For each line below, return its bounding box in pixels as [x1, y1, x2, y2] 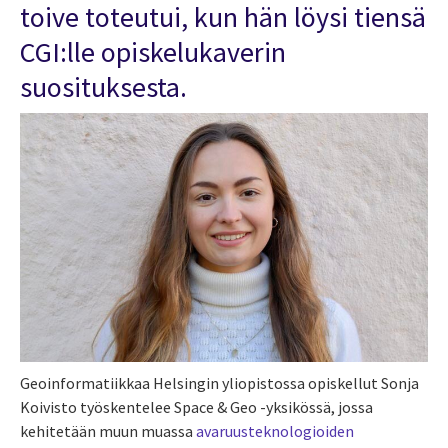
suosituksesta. [20, 68, 187, 105]
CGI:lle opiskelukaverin [20, 33, 286, 70]
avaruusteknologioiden [196, 420, 354, 441]
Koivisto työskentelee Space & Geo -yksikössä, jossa [20, 396, 373, 417]
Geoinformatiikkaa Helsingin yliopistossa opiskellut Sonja [20, 372, 419, 393]
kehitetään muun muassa [20, 420, 196, 441]
